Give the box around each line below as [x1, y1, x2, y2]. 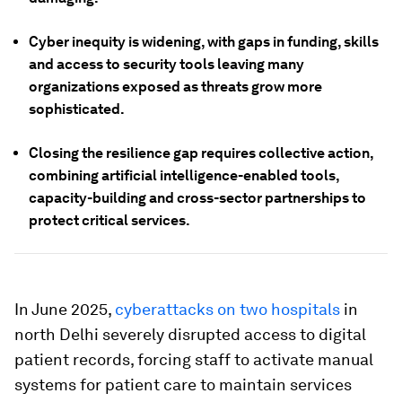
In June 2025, [14, 300, 115, 319]
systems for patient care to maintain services [14, 375, 352, 394]
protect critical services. [29, 212, 190, 229]
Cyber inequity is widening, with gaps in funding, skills [29, 33, 379, 50]
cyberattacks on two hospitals [115, 300, 340, 319]
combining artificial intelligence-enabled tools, [29, 167, 339, 184]
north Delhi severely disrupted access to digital [14, 325, 366, 344]
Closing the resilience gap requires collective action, [29, 144, 373, 162]
